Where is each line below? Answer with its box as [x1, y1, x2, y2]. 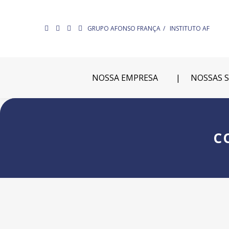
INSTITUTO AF [170, 24, 210, 33]
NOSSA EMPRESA [91, 72, 158, 83]
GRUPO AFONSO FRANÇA [87, 24, 161, 33]
